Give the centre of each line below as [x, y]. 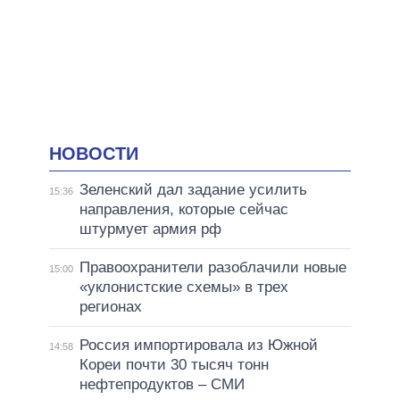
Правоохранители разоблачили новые [212, 268]
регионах [110, 307]
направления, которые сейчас [183, 210]
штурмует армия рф [150, 229]
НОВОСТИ [94, 153]
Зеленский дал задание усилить [193, 190]
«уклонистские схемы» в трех [183, 287]
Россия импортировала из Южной [198, 346]
